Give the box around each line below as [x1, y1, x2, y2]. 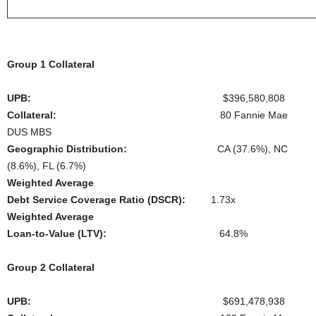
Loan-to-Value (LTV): [7, 228, 140, 239]
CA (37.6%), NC [127, 143, 288, 154]
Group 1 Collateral [7, 59, 95, 70]
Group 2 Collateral [7, 262, 95, 273]
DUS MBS [7, 126, 51, 138]
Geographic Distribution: [7, 143, 127, 154]
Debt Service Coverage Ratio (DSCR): [7, 194, 186, 205]
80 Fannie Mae [56, 109, 288, 121]
